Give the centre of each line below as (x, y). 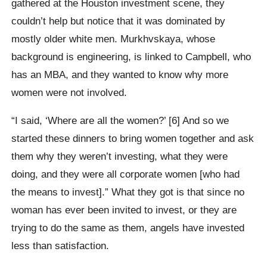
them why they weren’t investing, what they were (120, 156)
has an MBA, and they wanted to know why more (120, 74)
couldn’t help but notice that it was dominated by (119, 21)
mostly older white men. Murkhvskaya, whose (114, 38)
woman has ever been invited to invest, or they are (124, 210)
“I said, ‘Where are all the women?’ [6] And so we (120, 121)
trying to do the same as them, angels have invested (128, 228)
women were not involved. (69, 92)
